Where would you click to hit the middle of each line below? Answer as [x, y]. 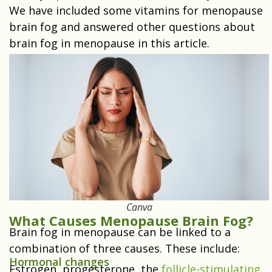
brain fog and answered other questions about [132, 27]
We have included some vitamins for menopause [136, 11]
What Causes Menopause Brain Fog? [131, 221]
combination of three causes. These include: [124, 249]
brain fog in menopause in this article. [111, 43]
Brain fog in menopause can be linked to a [120, 232]
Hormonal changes [59, 262]
